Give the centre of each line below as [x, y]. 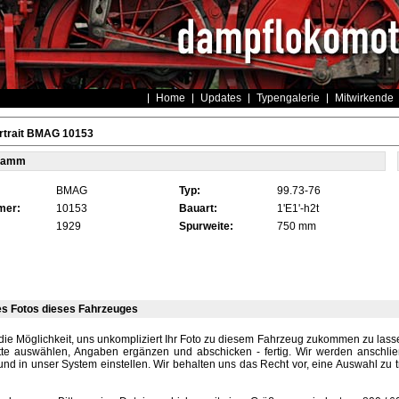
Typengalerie [288, 98]
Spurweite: [206, 226]
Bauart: [198, 208]
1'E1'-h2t [297, 208]
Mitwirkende [364, 98]
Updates [220, 98]
